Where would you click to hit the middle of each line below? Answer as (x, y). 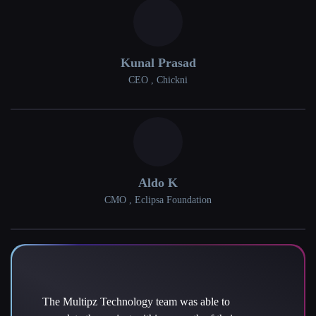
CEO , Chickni (158, 80)
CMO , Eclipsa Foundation (158, 200)
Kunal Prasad (158, 63)
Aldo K (158, 183)
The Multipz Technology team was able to (136, 302)
